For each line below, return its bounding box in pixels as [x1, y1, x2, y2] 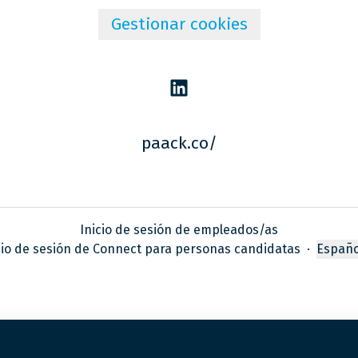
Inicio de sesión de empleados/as [80, 222, 278, 238]
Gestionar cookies [110, 14, 248, 34]
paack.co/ [141, 133, 217, 154]
